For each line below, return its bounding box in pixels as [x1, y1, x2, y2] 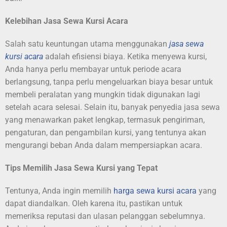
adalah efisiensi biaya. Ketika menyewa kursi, [43, 52, 207, 62]
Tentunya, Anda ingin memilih [5, 186, 113, 196]
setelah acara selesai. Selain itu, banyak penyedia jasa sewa [5, 102, 220, 112]
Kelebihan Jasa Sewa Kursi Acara [5, 16, 128, 26]
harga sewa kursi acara [113, 186, 197, 196]
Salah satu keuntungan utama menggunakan [5, 39, 169, 49]
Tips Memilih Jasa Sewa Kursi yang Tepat [5, 163, 158, 173]
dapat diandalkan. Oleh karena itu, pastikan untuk [5, 199, 182, 209]
